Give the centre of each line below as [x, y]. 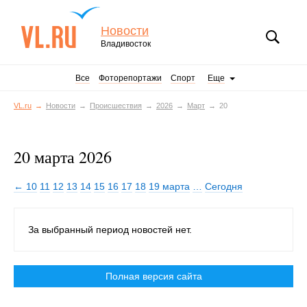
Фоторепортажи [130, 78]
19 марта [169, 186]
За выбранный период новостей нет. [110, 230]
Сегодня [224, 186]
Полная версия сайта [153, 276]
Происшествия [116, 106]
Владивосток [126, 44]
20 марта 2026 [63, 157]
